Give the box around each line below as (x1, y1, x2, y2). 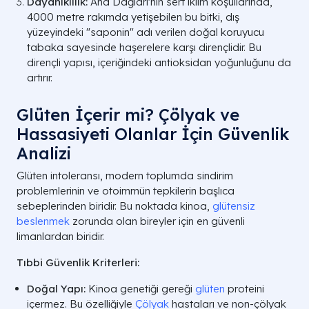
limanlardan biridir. (17, 230, 104, 243)
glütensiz (212, 199, 255, 213)
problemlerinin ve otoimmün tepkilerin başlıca (17, 184, 235, 198)
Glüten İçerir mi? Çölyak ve (17, 104, 239, 126)
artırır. (27, 71, 52, 85)
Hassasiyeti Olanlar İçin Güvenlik (17, 123, 289, 145)
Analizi (17, 143, 71, 164)
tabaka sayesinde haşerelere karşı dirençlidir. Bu (27, 41, 261, 54)
